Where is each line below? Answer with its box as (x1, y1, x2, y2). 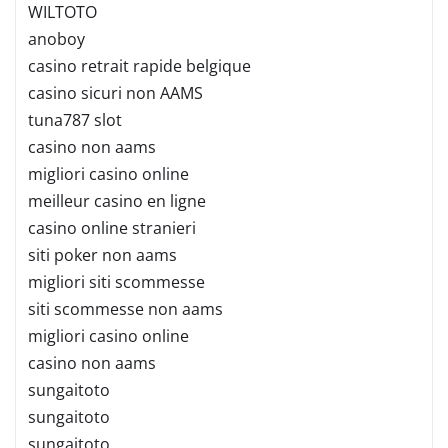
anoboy (28, 27, 85, 50)
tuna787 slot (28, 108, 122, 131)
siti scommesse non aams (28, 297, 223, 320)
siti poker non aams (28, 243, 177, 266)
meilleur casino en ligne (28, 189, 206, 212)
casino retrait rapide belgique (28, 54, 251, 77)
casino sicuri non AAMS (28, 81, 203, 104)
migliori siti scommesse (28, 270, 205, 293)
